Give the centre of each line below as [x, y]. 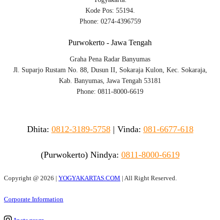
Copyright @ [22, 178]
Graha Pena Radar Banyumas [110, 59]
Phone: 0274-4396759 [110, 22]
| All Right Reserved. [149, 178]
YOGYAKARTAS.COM [89, 178]
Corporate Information [34, 199]
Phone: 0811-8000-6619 [110, 92]
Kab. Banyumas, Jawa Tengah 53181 [110, 81]
